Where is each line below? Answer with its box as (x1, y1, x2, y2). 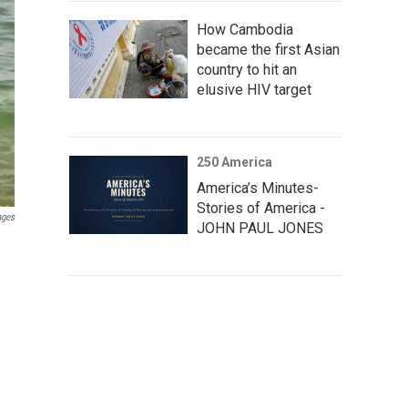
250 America (197, 154, 272, 169)
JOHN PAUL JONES (197, 219, 323, 237)
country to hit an (197, 60, 297, 78)
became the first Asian (197, 40, 340, 58)
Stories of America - (197, 199, 325, 217)
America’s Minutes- (197, 178, 319, 197)
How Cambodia (197, 20, 293, 38)
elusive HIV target (197, 80, 311, 98)
